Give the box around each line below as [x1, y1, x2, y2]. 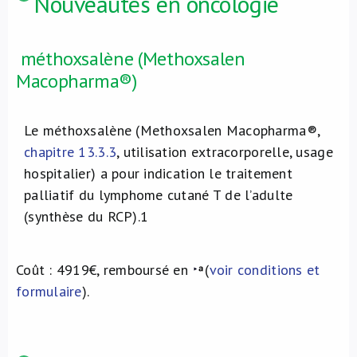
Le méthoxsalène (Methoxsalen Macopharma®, [24, 121, 320, 139]
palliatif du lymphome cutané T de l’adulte [24, 186, 293, 204]
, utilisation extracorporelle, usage [116, 143, 333, 161]
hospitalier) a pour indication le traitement [24, 164, 292, 182]
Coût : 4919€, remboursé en [16, 261, 193, 279]
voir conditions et [209, 261, 320, 279]
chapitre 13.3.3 [24, 143, 117, 161]
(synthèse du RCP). [24, 207, 140, 226]
